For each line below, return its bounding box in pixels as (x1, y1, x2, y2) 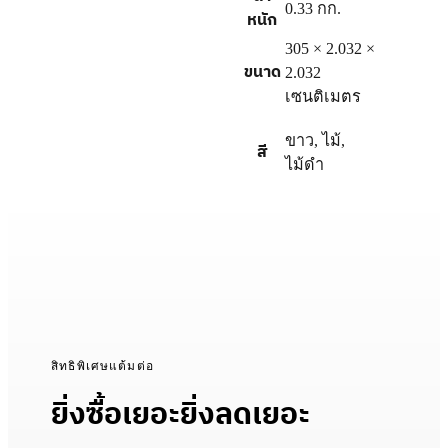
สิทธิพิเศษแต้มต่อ (51, 358, 154, 373)
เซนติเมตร (284, 87, 361, 106)
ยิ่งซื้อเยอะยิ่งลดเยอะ (51, 390, 311, 440)
